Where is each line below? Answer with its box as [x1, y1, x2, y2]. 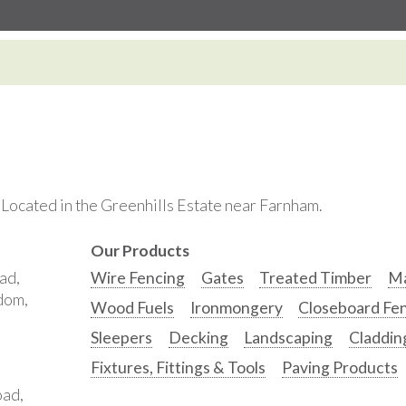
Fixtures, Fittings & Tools [90, 357, 266, 377]
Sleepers [90, 328, 152, 348]
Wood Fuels [90, 298, 174, 318]
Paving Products [281, 357, 398, 377]
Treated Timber [259, 268, 372, 288]
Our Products [90, 240, 189, 260]
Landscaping [244, 328, 333, 348]
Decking [168, 328, 228, 348]
